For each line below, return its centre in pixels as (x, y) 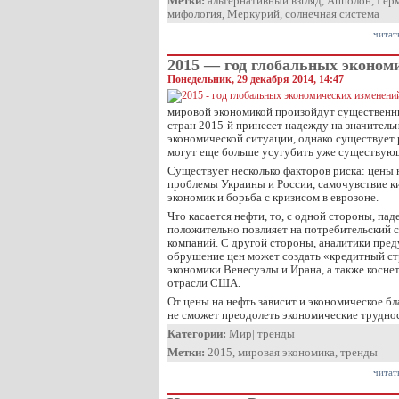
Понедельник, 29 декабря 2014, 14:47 (256, 79)
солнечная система (332, 14)
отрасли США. (204, 283)
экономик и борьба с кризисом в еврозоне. (273, 197)
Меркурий (253, 14)
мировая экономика (286, 352)
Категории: (197, 334)
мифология (195, 14)
